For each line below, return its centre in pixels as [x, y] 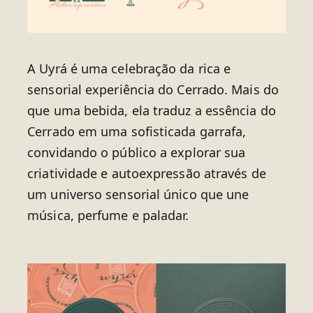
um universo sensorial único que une [138, 194]
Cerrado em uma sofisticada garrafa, [137, 131]
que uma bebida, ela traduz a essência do [152, 110]
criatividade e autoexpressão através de [147, 173]
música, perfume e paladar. [108, 215]
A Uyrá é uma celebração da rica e [129, 68]
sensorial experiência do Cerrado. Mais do [153, 89]
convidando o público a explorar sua [137, 152]
